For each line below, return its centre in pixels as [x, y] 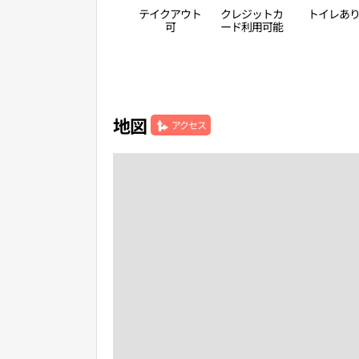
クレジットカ [252, 14]
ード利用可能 [252, 26]
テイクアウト [170, 14]
